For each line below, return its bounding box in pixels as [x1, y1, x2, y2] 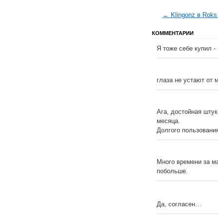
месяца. [157, 117, 180, 125]
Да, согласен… [157, 200, 201, 208]
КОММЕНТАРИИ [152, 30, 194, 36]
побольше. [157, 167, 188, 175]
